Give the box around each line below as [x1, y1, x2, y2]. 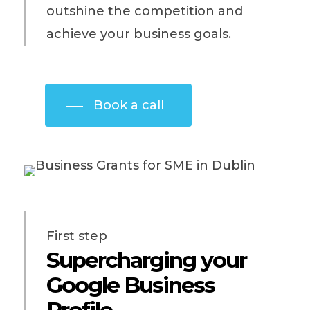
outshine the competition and [46, 3, 243, 19]
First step [46, 228, 107, 244]
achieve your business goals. [46, 26, 231, 42]
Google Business [46, 271, 215, 298]
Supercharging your [46, 246, 246, 273]
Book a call [93, 98, 164, 113]
